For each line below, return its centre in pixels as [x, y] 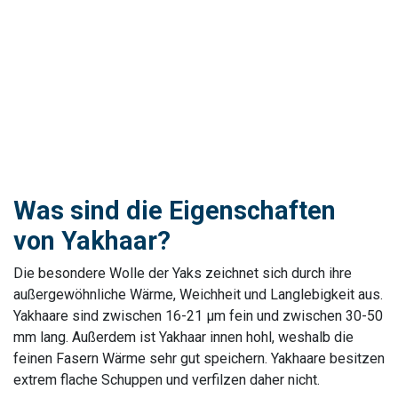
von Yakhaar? [95, 240]
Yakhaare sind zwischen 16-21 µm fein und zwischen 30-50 [198, 315]
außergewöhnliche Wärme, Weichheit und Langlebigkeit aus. [198, 294]
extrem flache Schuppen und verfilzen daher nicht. [168, 379]
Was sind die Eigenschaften [175, 210]
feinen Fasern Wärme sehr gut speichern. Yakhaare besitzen [199, 358]
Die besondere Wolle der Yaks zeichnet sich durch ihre [183, 273]
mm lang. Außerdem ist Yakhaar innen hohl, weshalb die [183, 337]
